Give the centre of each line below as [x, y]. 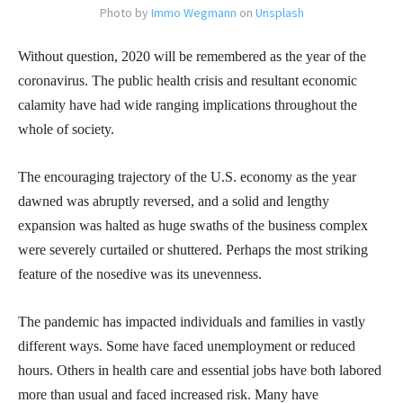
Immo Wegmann [193, 12]
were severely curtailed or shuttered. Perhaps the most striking [193, 249]
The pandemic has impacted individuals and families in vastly [192, 321]
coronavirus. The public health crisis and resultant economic [188, 80]
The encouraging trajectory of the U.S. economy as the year [187, 176]
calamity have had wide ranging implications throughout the [188, 104]
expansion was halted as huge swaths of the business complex [193, 225]
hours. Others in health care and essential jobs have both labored [200, 370]
